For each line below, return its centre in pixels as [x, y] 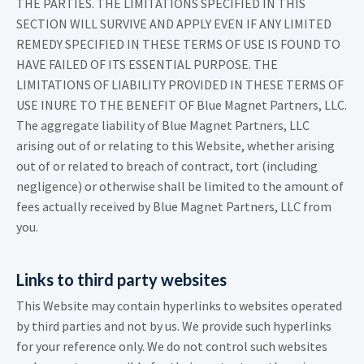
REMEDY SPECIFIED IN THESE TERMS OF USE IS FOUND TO [178, 44]
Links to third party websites [121, 280]
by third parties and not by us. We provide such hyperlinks [174, 326]
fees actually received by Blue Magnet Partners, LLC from [174, 207]
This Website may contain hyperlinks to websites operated [179, 306]
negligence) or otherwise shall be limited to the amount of [180, 186]
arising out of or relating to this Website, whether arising [175, 146]
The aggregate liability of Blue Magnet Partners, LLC [163, 126]
